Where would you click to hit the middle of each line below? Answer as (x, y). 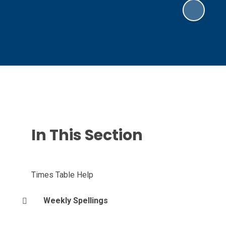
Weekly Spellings (75, 201)
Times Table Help (62, 175)
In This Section (87, 135)
